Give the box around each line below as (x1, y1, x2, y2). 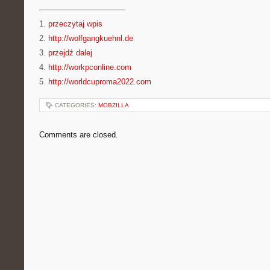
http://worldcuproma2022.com (48, 77, 151, 86)
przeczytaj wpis (48, 19, 102, 28)
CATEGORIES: (55, 102, 98, 108)
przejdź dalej (48, 48, 92, 57)
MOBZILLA (98, 102, 129, 108)
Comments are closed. (39, 130, 118, 139)
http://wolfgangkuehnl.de (48, 34, 133, 43)
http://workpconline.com (48, 63, 131, 72)
